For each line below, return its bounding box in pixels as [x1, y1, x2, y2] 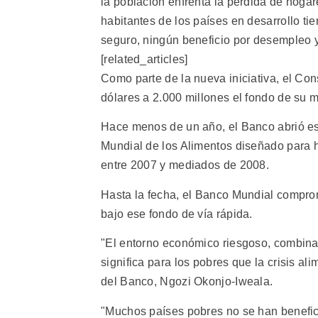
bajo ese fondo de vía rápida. [101, 207, 253, 220]
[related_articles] [101, 53, 188, 66]
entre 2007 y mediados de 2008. [101, 159, 270, 172]
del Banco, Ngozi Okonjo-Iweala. [101, 275, 273, 288]
